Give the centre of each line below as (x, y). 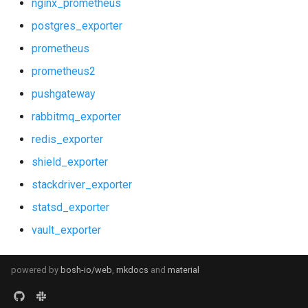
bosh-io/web (86, 270)
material (184, 270)
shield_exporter (70, 162)
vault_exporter (66, 230)
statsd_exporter (70, 207)
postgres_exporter (77, 26)
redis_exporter (67, 139)
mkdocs (132, 270)
